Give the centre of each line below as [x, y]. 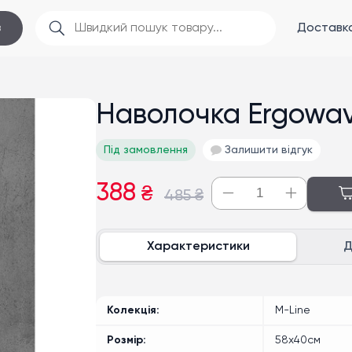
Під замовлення [146, 150]
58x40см [298, 340]
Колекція [132, 310]
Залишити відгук [269, 150]
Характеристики [198, 247]
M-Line [293, 310]
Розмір [125, 340]
